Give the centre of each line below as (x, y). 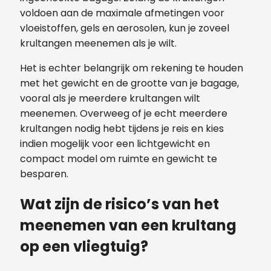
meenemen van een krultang (128, 226)
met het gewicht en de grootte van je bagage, (129, 83)
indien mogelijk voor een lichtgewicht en (115, 144)
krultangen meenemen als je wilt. (98, 44)
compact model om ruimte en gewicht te (119, 159)
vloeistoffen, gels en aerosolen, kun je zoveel (125, 28)
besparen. (44, 174)
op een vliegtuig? (84, 247)
